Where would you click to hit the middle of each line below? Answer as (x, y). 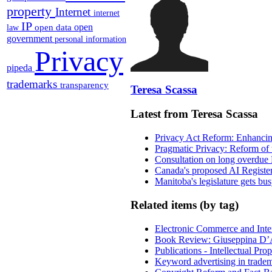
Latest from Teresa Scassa (194, 114)
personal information (90, 39)
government (31, 38)
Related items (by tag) (185, 205)
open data (54, 27)
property (31, 11)
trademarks (33, 84)
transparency (84, 85)
